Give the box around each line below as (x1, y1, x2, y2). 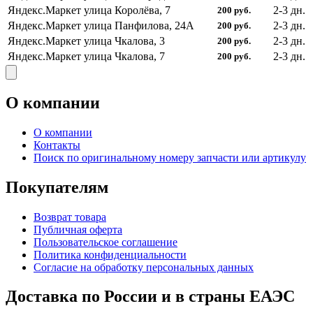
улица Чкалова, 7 (84, 50, 165, 62)
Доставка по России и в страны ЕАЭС (6, 287, 295, 306)
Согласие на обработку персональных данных (34, 261, 254, 273)
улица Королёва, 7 (84, 3, 170, 16)
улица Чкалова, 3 (84, 34, 165, 47)
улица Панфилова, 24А (84, 19, 194, 31)
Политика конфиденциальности (34, 248, 187, 261)
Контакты (34, 138, 80, 151)
